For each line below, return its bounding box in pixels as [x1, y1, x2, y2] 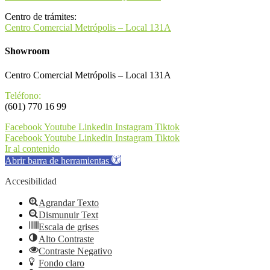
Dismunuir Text [39, 209, 98, 220]
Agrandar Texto [39, 197, 99, 208]
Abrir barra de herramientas [5, 155, 109, 166]
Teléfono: [5, 90, 41, 101]
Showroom [5, 46, 49, 57]
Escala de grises [39, 221, 99, 232]
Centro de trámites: [5, 11, 77, 22]
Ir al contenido [5, 143, 60, 154]
